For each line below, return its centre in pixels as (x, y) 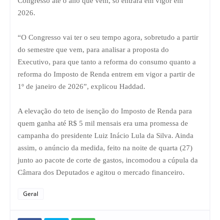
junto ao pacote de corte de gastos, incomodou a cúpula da (108, 160)
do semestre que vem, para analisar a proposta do (93, 49)
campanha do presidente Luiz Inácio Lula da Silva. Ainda (106, 135)
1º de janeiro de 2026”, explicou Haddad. (82, 86)
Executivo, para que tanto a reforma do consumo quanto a (107, 62)
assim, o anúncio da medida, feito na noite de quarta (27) (105, 148)
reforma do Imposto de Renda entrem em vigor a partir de (106, 74)
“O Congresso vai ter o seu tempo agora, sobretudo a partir (108, 37)
